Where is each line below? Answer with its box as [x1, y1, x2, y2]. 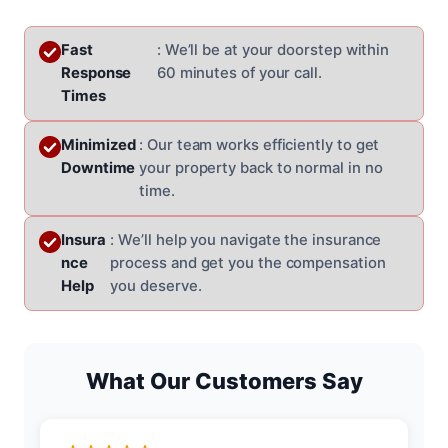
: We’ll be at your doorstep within [156, 40, 390, 59]
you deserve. [110, 276, 202, 295]
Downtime [61, 158, 136, 177]
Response [61, 63, 132, 82]
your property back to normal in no [139, 158, 383, 177]
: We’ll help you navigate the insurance [110, 230, 382, 249]
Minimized [61, 135, 137, 154]
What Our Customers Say [85, 367, 363, 394]
